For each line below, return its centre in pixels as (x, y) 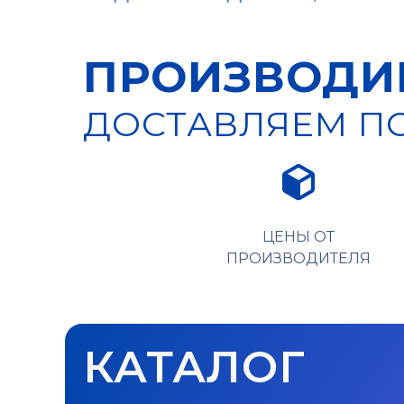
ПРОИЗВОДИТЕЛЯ (298, 258)
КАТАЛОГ (194, 367)
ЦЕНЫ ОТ (298, 237)
